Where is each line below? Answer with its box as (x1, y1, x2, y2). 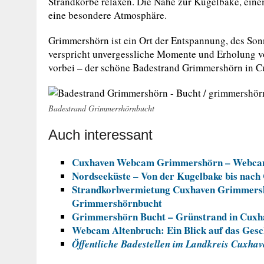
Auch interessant (48, 127, 153, 143)
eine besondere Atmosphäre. (48, 8, 167, 22)
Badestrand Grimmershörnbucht (48, 103, 154, 114)
